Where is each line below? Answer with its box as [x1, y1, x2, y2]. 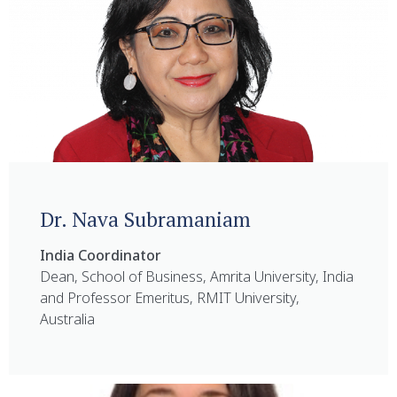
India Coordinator [40, 245, 161, 265]
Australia [40, 308, 95, 329]
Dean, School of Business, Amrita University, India [40, 266, 354, 286]
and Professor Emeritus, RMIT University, [40, 287, 300, 307]
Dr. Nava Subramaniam [40, 205, 251, 233]
